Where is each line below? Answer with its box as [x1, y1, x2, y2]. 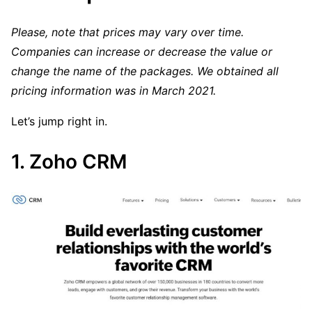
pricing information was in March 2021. [11, 84, 216, 98]
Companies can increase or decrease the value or [11, 45, 272, 59]
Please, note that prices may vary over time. [11, 25, 244, 40]
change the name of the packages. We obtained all [11, 64, 279, 79]
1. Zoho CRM [11, 150, 127, 174]
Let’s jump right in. [11, 114, 107, 129]
